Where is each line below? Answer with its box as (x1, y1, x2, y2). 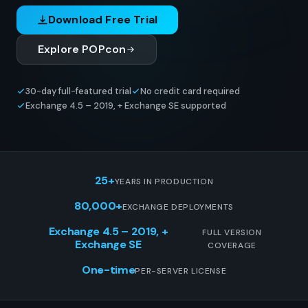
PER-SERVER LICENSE (135, 265, 227, 276)
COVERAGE (208, 239, 256, 251)
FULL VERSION (202, 226, 262, 238)
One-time (81, 262, 135, 277)
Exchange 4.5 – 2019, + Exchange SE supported (25, 99, 226, 111)
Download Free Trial (48, 12, 158, 27)
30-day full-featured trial (25, 85, 131, 97)
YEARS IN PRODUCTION (114, 175, 214, 187)
